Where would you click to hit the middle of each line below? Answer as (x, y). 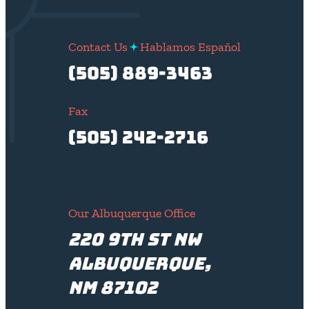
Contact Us (98, 47)
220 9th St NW (134, 239)
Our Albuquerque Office (132, 213)
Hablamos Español (190, 47)
